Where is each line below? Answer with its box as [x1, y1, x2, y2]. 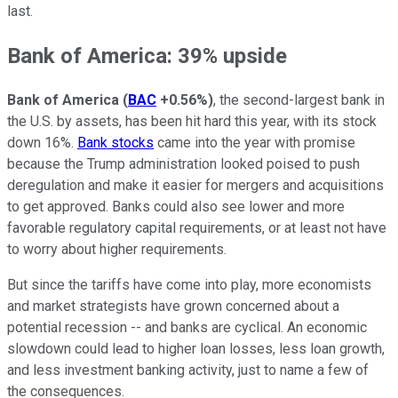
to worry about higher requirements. [7, 240, 227, 258]
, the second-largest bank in [213, 91, 385, 108]
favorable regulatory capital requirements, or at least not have [7, 219, 386, 236]
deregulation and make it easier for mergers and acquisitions [7, 176, 384, 194]
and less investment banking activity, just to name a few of [7, 361, 369, 378]
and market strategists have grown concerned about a [7, 297, 339, 314]
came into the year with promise [154, 133, 355, 151]
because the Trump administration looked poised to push [7, 155, 360, 172]
